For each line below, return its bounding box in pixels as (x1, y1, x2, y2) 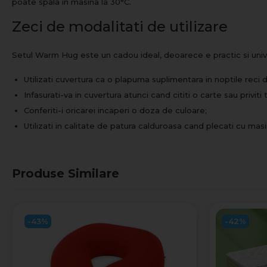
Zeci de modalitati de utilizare (12, 16, 228, 33)
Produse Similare (12, 164, 119, 179)
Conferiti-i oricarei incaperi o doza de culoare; (24, 104, 207, 113)
